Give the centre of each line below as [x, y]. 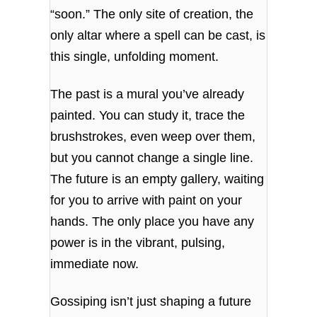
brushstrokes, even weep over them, [153, 136]
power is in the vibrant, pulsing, [138, 242]
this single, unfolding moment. [135, 56]
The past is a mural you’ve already [148, 94]
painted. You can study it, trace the [148, 115]
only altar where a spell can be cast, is [158, 35]
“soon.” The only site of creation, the [152, 14]
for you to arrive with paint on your [146, 200]
